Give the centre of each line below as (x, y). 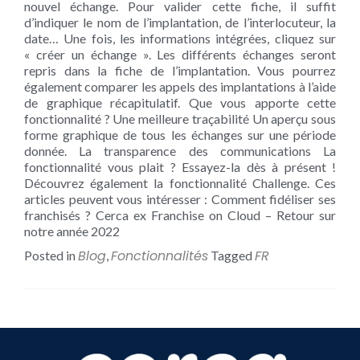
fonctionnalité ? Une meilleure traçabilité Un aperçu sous (180, 119)
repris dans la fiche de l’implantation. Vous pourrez (180, 70)
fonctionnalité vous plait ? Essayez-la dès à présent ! (180, 167)
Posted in (51, 255)
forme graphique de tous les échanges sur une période (180, 135)
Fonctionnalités (160, 256)
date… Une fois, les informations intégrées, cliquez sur (180, 38)
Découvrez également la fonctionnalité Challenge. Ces (180, 183)
